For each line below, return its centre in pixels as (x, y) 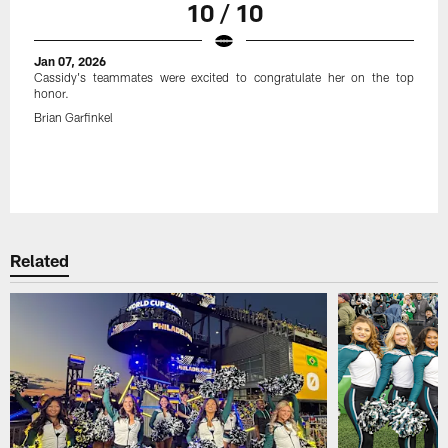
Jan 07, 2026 (70, 60)
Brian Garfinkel (74, 116)
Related (40, 260)
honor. (52, 92)
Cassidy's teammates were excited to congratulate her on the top (224, 76)
